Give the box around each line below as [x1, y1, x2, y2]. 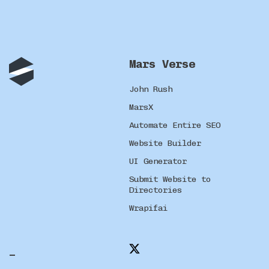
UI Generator [129, 156, 187, 166]
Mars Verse [129, 56, 195, 71]
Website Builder [129, 138, 201, 148]
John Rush [129, 83, 172, 94]
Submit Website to [129, 174, 211, 184]
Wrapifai [129, 202, 168, 213]
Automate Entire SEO [129, 119, 220, 130]
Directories [129, 184, 182, 195]
